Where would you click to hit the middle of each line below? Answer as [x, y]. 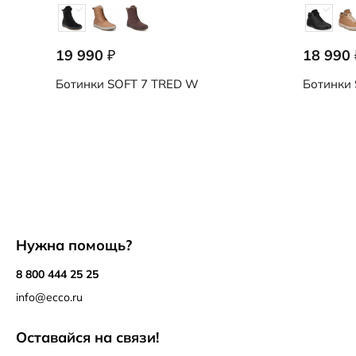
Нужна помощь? [74, 245]
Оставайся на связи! [87, 337]
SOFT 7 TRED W [151, 84]
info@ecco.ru [49, 297]
